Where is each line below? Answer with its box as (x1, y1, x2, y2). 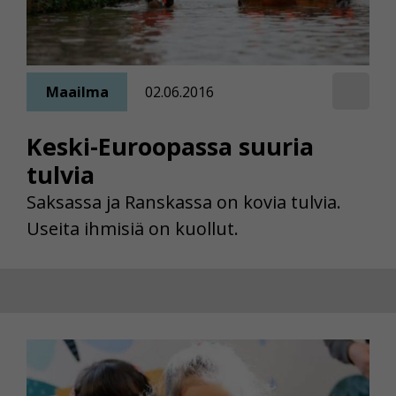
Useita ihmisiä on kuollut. (27, 216, 239, 240)
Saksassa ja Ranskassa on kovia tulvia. (27, 189, 341, 214)
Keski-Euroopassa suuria (27, 129, 314, 163)
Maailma (45, 82, 109, 103)
